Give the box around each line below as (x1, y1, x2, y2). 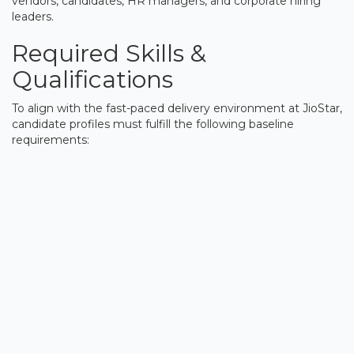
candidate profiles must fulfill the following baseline (12, 116, 294, 131)
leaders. (12, 9, 54, 24)
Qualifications (12, 64, 173, 94)
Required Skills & (12, 38, 206, 68)
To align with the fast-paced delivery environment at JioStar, (12, 100, 342, 115)
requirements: (12, 132, 89, 147)
